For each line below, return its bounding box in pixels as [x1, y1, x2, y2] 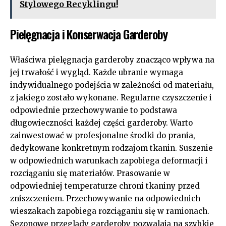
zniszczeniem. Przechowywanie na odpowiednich [10, 193, 200, 203]
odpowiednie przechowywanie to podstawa [10, 105, 177, 115]
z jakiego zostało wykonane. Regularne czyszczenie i [10, 92, 212, 102]
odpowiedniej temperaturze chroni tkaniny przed [10, 181, 200, 191]
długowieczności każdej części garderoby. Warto [10, 118, 193, 128]
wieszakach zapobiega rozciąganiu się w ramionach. [10, 206, 209, 216]
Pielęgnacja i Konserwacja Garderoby [10, 25, 167, 43]
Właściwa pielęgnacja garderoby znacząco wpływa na [10, 54, 214, 65]
